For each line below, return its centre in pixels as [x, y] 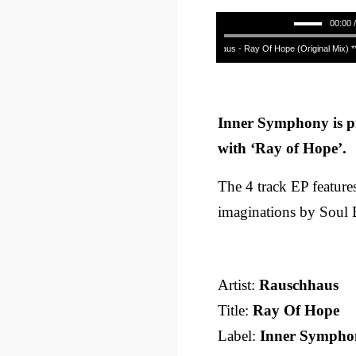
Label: [239, 336]
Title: [235, 310]
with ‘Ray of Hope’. [282, 148]
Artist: [238, 285]
